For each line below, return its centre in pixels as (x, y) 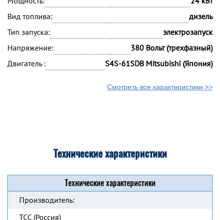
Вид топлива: (30, 16)
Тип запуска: (29, 32)
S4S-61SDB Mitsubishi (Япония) (159, 63)
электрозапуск (188, 32)
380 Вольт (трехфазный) (172, 48)
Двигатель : (27, 63)
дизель (201, 16)
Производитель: (47, 200)
